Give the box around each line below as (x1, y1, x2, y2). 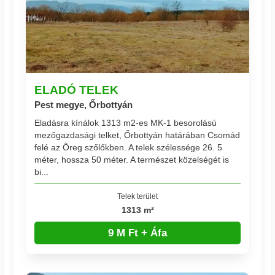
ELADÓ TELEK (34, 82, 119, 96)
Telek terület (117, 192, 158, 200)
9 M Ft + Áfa (108, 227, 167, 239)
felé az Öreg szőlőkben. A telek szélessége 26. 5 (34, 142, 223, 152)
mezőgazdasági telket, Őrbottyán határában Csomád (34, 130, 241, 140)
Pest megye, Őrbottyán (34, 99, 133, 110)
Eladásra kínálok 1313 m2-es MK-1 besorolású (34, 117, 217, 128)
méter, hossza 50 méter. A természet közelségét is (34, 154, 230, 165)
